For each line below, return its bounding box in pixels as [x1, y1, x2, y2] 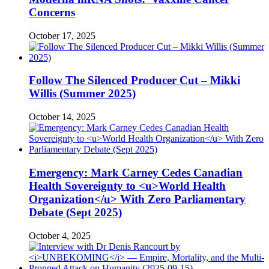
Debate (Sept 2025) [29, 205, 122, 219]
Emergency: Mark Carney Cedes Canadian [29, 166, 243, 179]
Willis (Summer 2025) [29, 87, 136, 100]
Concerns [29, 5, 75, 19]
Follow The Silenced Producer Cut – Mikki [29, 74, 240, 87]
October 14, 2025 [29, 112, 95, 122]
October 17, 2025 [29, 30, 95, 41]
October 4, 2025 [29, 230, 91, 241]
